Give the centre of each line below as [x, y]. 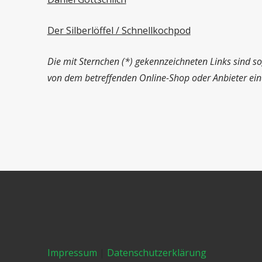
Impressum [72, 253]
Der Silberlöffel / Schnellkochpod [119, 30]
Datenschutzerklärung [156, 253]
